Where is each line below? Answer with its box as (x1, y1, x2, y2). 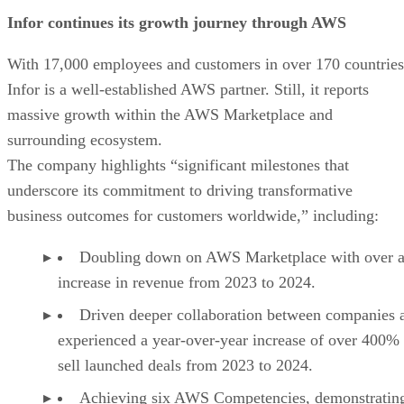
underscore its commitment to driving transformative (7, 180, 353, 199)
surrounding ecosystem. (7, 130, 162, 149)
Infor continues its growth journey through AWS (7, 13, 351, 32)
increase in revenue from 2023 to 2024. (58, 272, 316, 291)
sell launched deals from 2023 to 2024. (58, 355, 313, 374)
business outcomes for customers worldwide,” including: (7, 206, 379, 225)
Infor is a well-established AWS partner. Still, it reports (7, 79, 369, 98)
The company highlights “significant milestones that (7, 155, 349, 174)
